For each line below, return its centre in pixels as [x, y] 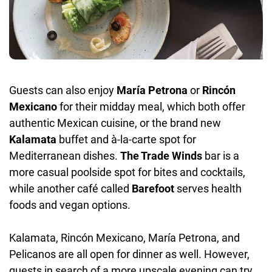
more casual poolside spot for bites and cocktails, [127, 172]
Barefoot [153, 188]
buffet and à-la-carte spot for [126, 139]
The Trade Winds [161, 155]
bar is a [221, 155]
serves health [208, 188]
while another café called [70, 188]
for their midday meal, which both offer [151, 106]
